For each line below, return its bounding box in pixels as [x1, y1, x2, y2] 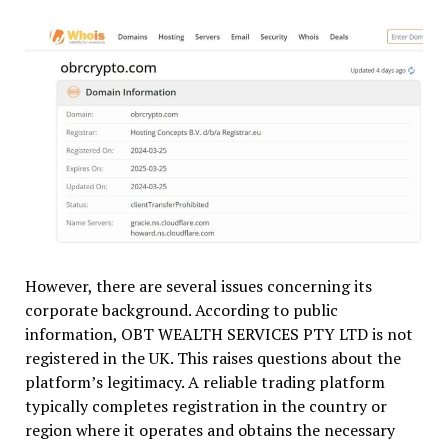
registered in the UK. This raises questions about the [24, 346, 401, 369]
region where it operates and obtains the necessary [24, 418, 395, 441]
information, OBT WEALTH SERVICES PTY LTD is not [24, 322, 413, 345]
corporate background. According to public [24, 298, 338, 321]
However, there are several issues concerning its [24, 274, 372, 297]
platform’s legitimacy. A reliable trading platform [24, 370, 385, 393]
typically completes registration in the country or [24, 394, 387, 417]
